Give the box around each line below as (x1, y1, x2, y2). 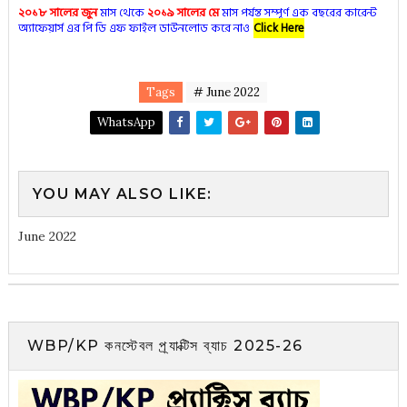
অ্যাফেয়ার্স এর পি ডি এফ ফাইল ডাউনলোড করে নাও (17, 18, 250, 39)
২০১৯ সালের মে (146, 3, 219, 24)
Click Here (253, 18, 304, 39)
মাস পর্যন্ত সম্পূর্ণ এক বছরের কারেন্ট (218, 3, 377, 24)
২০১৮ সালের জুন (17, 3, 97, 24)
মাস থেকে (96, 3, 147, 24)
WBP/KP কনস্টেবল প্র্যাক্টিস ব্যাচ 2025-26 (26, 337, 303, 355)
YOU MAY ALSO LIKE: (32, 185, 213, 203)
